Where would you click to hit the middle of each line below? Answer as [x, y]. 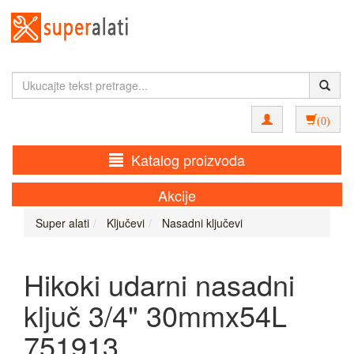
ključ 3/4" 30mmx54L [155, 315]
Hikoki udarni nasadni [159, 284]
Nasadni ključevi [201, 223]
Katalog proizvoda [188, 160]
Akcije [177, 195]
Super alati [62, 223]
